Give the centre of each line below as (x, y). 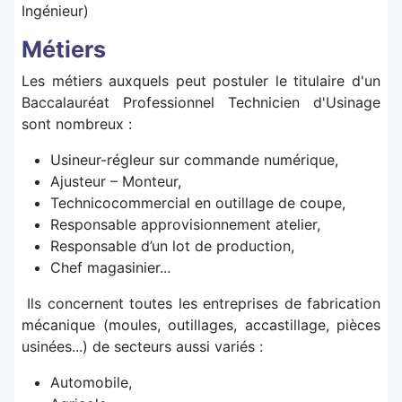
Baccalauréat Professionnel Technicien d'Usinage (201, 103)
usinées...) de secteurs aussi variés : (142, 347)
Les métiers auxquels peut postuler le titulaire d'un (201, 81)
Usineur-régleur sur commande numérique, (194, 160)
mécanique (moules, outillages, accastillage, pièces (201, 325)
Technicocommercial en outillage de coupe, (198, 203)
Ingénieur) (55, 11)
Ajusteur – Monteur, (116, 182)
